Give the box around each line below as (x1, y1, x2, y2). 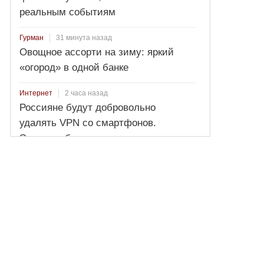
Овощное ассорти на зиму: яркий (19, 47, 174, 58)
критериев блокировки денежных (19, 148, 171, 159)
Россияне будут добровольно (19, 102, 156, 113)
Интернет (19, 89, 53, 97)
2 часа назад (65, 88, 108, 97)
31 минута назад (56, 33, 113, 42)
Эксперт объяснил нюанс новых (19, 133, 168, 144)
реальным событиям (19, 6, 116, 18)
